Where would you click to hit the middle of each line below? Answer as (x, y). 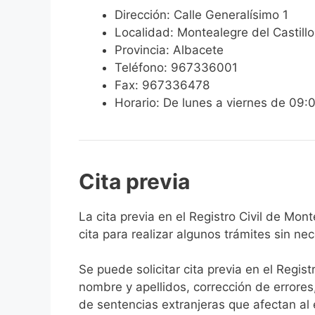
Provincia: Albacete (169, 50)
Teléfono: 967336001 (176, 67)
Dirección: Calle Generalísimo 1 (201, 14)
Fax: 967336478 (162, 85)
